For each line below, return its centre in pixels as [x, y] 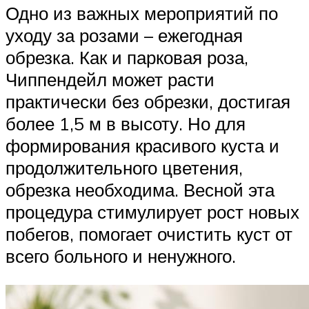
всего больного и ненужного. [121, 256]
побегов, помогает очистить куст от [149, 234]
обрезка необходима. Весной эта [140, 190]
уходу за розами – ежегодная [124, 36]
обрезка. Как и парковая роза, [127, 58]
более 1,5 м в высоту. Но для [126, 124]
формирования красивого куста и [142, 146]
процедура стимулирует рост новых [152, 212]
